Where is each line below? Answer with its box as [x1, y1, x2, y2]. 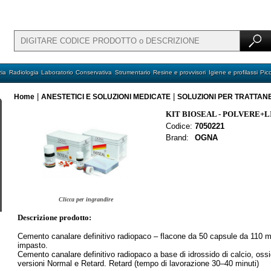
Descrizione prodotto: [18, 213, 91, 222]
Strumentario [114, 69, 151, 76]
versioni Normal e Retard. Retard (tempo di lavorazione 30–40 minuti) [18, 259, 259, 268]
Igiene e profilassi [208, 69, 258, 76]
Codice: [166, 122, 192, 131]
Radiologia [8, 69, 39, 76]
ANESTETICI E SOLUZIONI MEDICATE [41, 93, 171, 101]
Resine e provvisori [153, 69, 206, 76]
